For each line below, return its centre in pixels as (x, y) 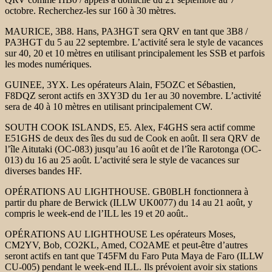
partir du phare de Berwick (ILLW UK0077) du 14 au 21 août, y (129, 202)
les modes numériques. (48, 64)
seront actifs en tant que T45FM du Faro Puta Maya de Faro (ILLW (134, 256)
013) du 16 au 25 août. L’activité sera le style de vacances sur (122, 160)
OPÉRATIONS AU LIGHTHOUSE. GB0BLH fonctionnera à (127, 191)
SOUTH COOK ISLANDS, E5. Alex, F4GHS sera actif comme (130, 127)
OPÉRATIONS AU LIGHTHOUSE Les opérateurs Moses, (120, 234)
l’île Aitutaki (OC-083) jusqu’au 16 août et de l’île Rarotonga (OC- (133, 149)
